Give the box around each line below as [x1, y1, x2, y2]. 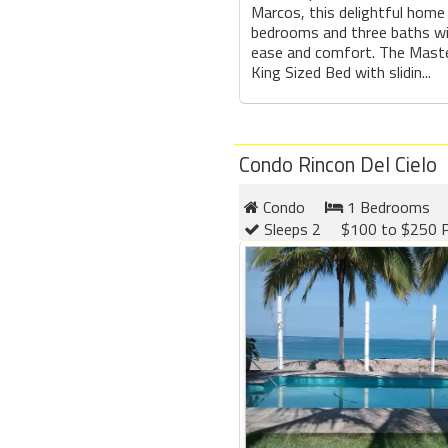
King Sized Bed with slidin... [251, 59, 431, 84]
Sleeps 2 [260, 216, 321, 241]
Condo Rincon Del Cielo [239, 147, 437, 180]
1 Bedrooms [343, 194, 430, 219]
